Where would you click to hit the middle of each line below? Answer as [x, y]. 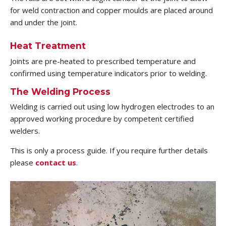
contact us [56, 163]
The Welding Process [60, 91]
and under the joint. [44, 22]
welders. [25, 131]
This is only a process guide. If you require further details [109, 151]
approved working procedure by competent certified [102, 119]
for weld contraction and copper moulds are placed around [111, 10]
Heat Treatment [48, 45]
